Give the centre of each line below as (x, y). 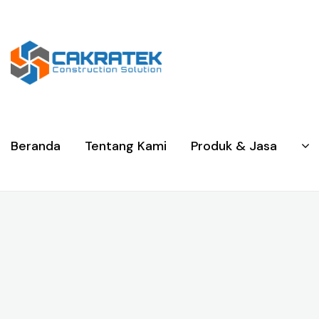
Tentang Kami (126, 146)
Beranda (36, 146)
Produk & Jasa (234, 146)
